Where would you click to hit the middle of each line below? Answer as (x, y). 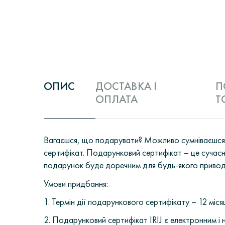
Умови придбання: (76, 183)
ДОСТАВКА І (126, 86)
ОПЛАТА (117, 99)
